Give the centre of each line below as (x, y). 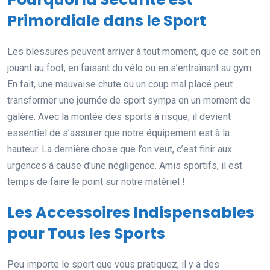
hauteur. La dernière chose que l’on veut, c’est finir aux (120, 149)
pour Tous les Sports (86, 233)
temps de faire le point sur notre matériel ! (96, 181)
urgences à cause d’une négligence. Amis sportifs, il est (125, 165)
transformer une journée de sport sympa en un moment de (129, 100)
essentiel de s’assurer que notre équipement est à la (118, 133)
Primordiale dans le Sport (107, 20)
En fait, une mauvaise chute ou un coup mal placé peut (120, 84)
